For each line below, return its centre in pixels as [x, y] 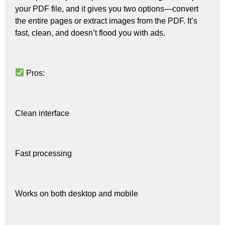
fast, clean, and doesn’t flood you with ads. [90, 33]
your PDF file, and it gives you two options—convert [107, 9]
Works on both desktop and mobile [77, 193]
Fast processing [43, 153]
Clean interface [42, 113]
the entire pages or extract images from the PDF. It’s [106, 21]
